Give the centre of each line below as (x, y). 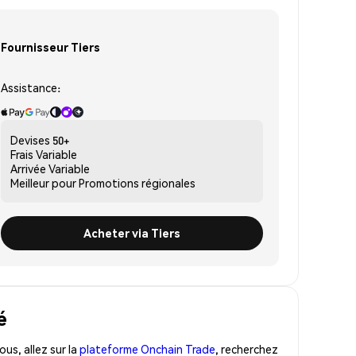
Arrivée (28, 168)
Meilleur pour (43, 182)
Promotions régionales (137, 182)
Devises (30, 139)
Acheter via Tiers (132, 232)
